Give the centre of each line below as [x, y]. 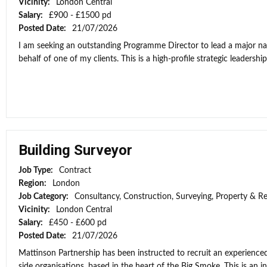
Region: [33, 184]
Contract [75, 170]
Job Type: [37, 170]
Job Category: [44, 197]
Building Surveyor [75, 150]
